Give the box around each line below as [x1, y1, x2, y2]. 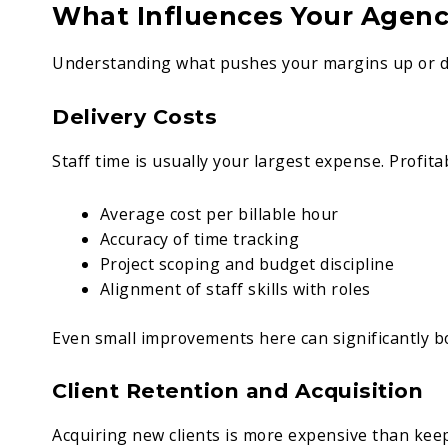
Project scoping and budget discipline [99, 252, 395, 275]
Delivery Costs [52, 103, 217, 129]
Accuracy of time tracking [99, 227, 300, 250]
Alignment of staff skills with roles [99, 277, 371, 300]
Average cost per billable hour [99, 202, 339, 225]
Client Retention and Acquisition [52, 378, 423, 404]
